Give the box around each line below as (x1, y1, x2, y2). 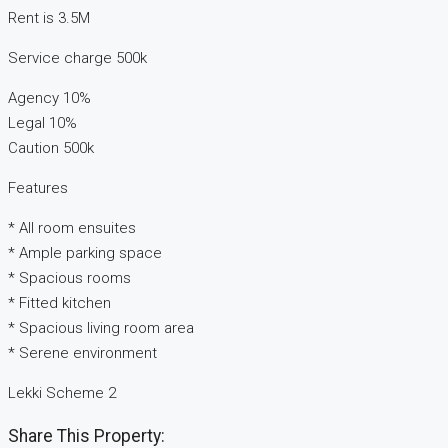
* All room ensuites (8, 219, 136, 238)
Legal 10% (8, 114, 77, 133)
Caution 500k (8, 139, 94, 158)
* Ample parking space (8, 244, 162, 263)
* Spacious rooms (8, 269, 131, 288)
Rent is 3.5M (8, 9, 90, 28)
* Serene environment (8, 344, 157, 363)
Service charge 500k (8, 49, 147, 68)
